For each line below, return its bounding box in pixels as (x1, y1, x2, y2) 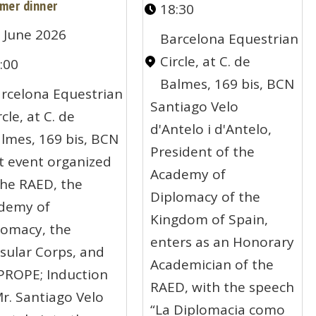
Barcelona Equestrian (160, 29, 299, 48)
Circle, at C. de (160, 51, 251, 71)
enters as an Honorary (150, 232, 295, 251)
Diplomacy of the (150, 187, 261, 206)
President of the (150, 142, 255, 161)
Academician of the (150, 255, 274, 274)
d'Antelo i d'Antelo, (150, 119, 272, 138)
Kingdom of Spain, (150, 209, 269, 229)
